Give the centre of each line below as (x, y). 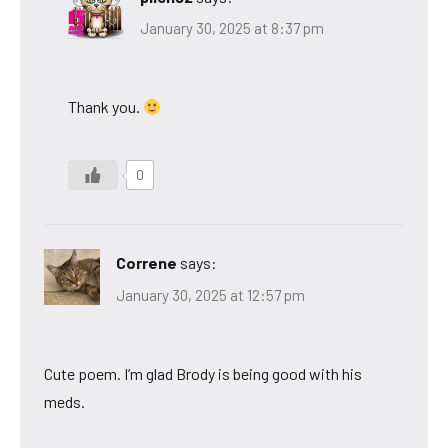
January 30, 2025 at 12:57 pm (210, 294)
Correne (146, 263)
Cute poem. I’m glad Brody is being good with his (203, 373)
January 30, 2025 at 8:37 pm (232, 28)
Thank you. (105, 107)
